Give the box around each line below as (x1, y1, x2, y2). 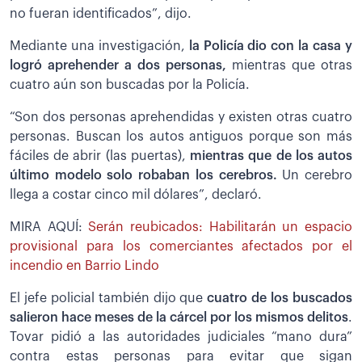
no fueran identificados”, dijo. (10, 7, 192, 21)
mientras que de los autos (190, 149, 353, 163)
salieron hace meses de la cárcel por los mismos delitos (10, 311, 348, 325)
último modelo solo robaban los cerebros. (10, 169, 283, 183)
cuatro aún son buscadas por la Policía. (10, 78, 250, 92)
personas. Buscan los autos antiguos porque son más (10, 130, 352, 144)
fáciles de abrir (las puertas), (10, 149, 191, 163)
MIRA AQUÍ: (10, 221, 89, 234)
